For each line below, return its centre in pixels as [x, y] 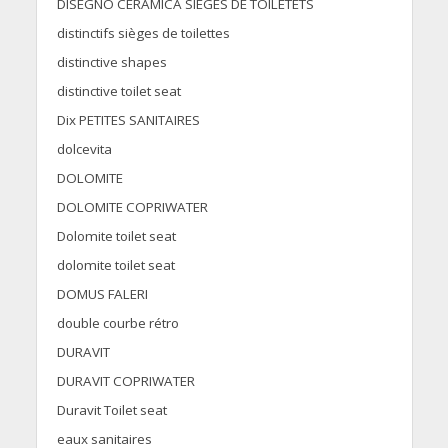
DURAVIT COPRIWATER [125, 381]
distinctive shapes [111, 62]
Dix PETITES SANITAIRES [128, 120]
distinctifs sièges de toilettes [143, 33]
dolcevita [84, 149]
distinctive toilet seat [118, 91]
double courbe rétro [117, 323]
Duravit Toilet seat [111, 410]
